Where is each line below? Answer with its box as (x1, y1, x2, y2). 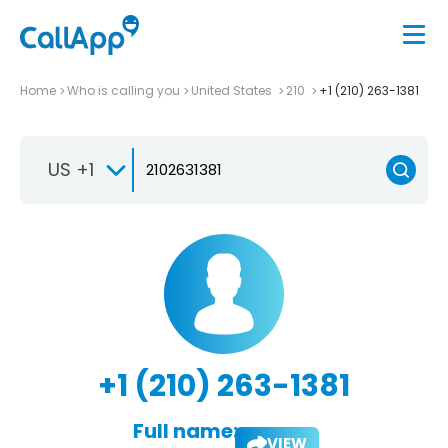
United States (191, 81, 275, 99)
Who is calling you (67, 81, 180, 99)
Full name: (132, 416, 238, 445)
